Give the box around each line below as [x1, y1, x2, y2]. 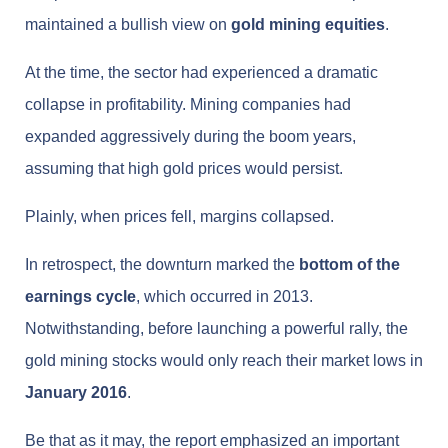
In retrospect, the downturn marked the [25, 255, 299, 273]
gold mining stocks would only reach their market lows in [25, 351, 423, 369]
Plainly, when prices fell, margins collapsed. [25, 207, 334, 225]
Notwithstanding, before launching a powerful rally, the [25, 319, 408, 337]
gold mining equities [231, 15, 385, 33]
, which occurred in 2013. [136, 287, 313, 305]
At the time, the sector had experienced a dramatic [25, 63, 378, 81]
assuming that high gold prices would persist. [25, 159, 343, 177]
